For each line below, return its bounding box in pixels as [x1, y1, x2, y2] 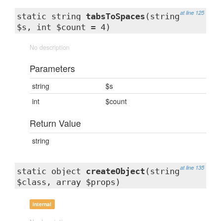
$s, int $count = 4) [17, 22, 110, 32]
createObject [86, 166, 145, 176]
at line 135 [180, 164, 204, 171]
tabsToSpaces [86, 11, 145, 21]
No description [30, 43, 70, 52]
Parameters [30, 62, 75, 74]
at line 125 [180, 9, 204, 16]
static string [17, 11, 86, 21]
